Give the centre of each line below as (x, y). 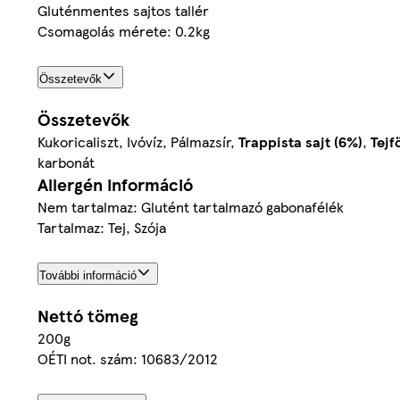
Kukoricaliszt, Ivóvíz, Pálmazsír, (138, 142)
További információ (88, 276)
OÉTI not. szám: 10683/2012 (128, 358)
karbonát (66, 162)
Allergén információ (115, 185)
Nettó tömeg (88, 315)
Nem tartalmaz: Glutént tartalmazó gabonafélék (191, 207)
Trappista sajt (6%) (300, 142)
